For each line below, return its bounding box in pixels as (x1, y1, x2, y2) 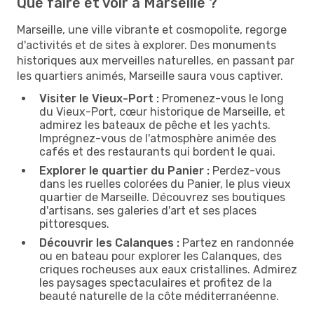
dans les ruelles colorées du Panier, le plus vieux (39, 177, 291, 191)
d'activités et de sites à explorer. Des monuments (17, 38, 276, 52)
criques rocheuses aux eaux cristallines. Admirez (39, 262, 297, 276)
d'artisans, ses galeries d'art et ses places (39, 203, 257, 217)
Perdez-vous (210, 163, 280, 177)
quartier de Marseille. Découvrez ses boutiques (39, 190, 285, 204)
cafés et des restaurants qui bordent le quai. (39, 144, 275, 158)
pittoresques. (39, 217, 109, 231)
